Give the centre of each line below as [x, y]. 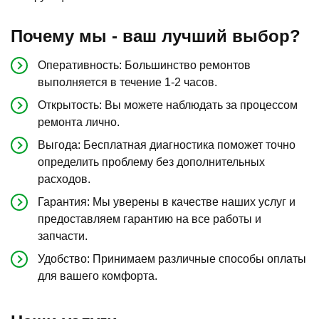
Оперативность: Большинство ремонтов [144, 65]
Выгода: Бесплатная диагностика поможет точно [167, 145]
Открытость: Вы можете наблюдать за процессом [168, 105]
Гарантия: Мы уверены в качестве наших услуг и [167, 202]
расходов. [64, 179]
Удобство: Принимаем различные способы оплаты [172, 258]
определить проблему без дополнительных [151, 162]
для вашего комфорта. [98, 276]
